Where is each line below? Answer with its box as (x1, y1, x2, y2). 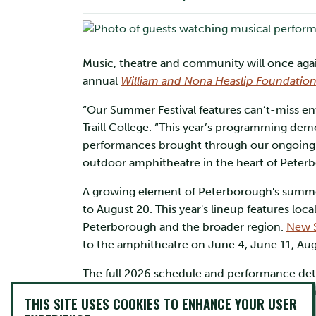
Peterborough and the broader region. (83, 219, 286, 233)
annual (83, 73, 121, 87)
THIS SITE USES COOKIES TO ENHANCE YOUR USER (25, 293, 297, 314)
